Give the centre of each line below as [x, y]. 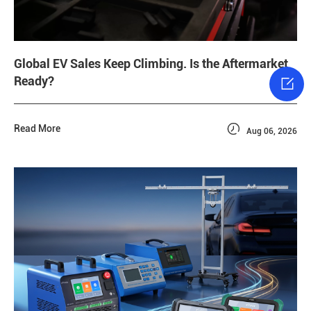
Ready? [34, 81]
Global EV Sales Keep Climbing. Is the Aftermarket [151, 63]
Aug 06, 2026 [271, 131]
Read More [37, 128]
